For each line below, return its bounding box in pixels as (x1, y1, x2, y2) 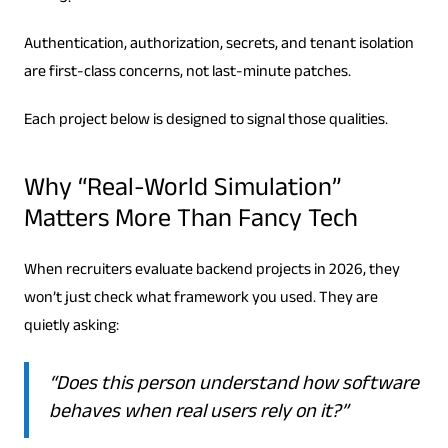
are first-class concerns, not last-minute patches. (23, 59, 351, 87)
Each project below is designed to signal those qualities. (23, 107, 388, 135)
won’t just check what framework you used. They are (23, 285, 378, 313)
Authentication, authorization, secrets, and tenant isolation (23, 31, 414, 59)
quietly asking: (23, 313, 119, 341)
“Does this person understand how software (48, 368, 419, 403)
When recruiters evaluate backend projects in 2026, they (23, 257, 400, 285)
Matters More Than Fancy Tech (23, 199, 358, 244)
